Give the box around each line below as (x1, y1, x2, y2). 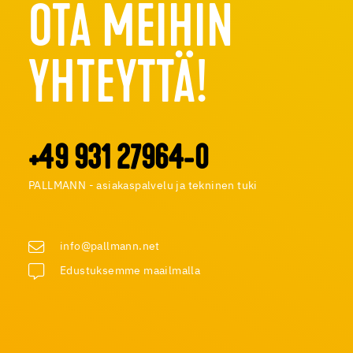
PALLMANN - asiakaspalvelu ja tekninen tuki (28, 180, 258, 191)
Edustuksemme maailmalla (60, 265, 201, 277)
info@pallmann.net (60, 240, 160, 252)
